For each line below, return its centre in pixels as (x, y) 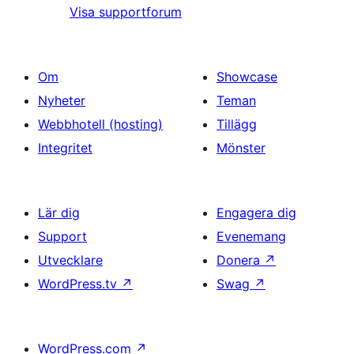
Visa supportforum (126, 12)
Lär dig (59, 213)
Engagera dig (256, 213)
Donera (240, 260)
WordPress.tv (79, 284)
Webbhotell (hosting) (100, 124)
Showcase (247, 77)
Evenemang (251, 237)
